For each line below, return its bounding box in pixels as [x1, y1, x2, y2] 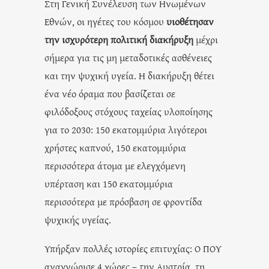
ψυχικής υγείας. [44, 212, 111, 226]
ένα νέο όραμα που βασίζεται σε [44, 86, 175, 100]
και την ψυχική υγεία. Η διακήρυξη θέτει [44, 68, 214, 82]
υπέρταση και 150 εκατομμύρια [44, 176, 173, 190]
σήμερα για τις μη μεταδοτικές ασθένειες [44, 50, 212, 64]
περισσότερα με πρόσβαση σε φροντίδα [44, 194, 202, 208]
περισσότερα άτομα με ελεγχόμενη [44, 158, 186, 172]
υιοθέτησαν [166, 14, 214, 28]
